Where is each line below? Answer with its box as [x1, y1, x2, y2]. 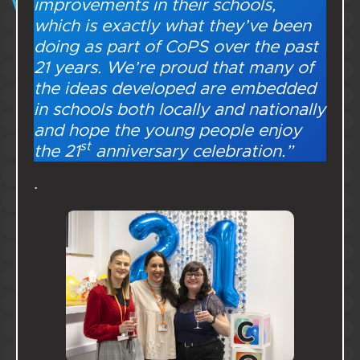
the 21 [34, 140, 80, 162]
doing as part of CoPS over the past [34, 35, 318, 57]
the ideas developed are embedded [34, 77, 316, 99]
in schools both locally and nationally [34, 98, 325, 120]
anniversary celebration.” [91, 140, 293, 162]
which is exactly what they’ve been [34, 14, 311, 36]
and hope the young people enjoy [34, 119, 301, 141]
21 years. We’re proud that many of [34, 56, 313, 78]
